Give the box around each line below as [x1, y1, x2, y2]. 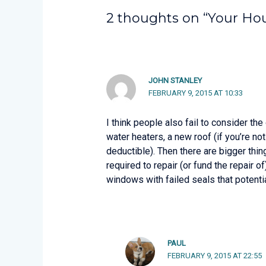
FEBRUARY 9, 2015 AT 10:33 [148, 88, 243, 98]
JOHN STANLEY [148, 76, 202, 85]
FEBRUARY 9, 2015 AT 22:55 [167, 251, 262, 261]
